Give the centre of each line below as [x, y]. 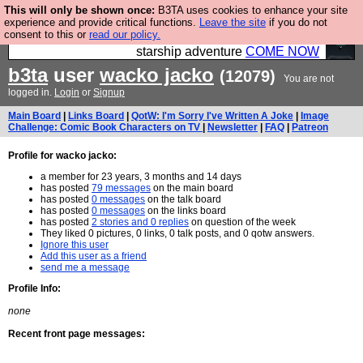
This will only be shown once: [79, 10]
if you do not [297, 22]
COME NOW [282, 51]
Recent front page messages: [77, 334]
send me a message [85, 267]
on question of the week [242, 222]
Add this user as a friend [94, 256]
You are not [307, 79]
